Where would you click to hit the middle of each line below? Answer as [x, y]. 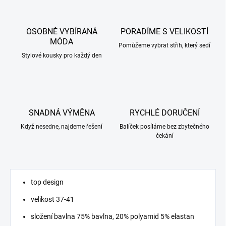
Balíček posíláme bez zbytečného [164, 127]
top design [47, 182]
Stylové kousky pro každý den [62, 56]
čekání [164, 136]
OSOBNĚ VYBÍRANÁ [62, 32]
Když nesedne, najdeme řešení [62, 127]
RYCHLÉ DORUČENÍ [164, 113]
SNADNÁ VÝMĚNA [62, 113]
